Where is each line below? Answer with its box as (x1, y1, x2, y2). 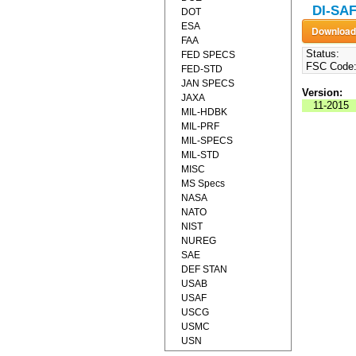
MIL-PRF (181, 121, 219, 132)
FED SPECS (181, 49, 235, 60)
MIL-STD (181, 149, 219, 161)
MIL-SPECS (181, 135, 233, 146)
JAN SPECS (181, 78, 234, 89)
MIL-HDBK (181, 106, 227, 118)
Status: (302, 48, 339, 60)
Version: (301, 87, 342, 99)
